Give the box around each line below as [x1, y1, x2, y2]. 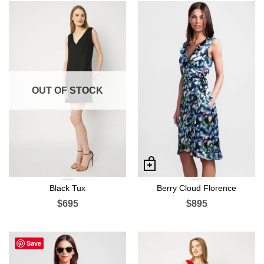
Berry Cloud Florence [157, 183, 236, 193]
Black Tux [49, 183, 85, 193]
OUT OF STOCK [32, 85, 103, 95]
